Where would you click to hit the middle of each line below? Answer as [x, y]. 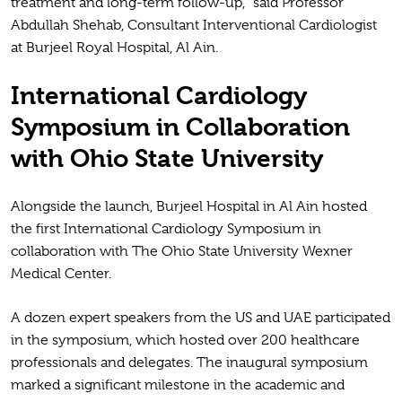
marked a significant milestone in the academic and [178, 385]
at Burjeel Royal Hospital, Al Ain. [114, 48]
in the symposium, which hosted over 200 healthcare [185, 341]
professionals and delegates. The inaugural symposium [189, 363]
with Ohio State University [167, 159]
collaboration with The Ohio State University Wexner [182, 252]
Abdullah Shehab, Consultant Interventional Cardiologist [194, 26]
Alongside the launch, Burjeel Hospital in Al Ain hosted [189, 207]
